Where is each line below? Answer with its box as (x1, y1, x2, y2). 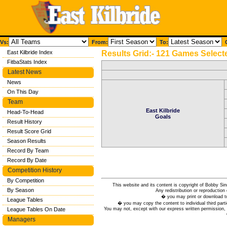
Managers (8, 216, 35, 223)
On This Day (7, 89, 39, 95)
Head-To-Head (7, 109, 44, 115)
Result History (7, 119, 42, 125)
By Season (7, 187, 34, 193)
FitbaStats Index (7, 59, 47, 65)
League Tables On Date (7, 206, 65, 212)
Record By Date (7, 157, 47, 163)
